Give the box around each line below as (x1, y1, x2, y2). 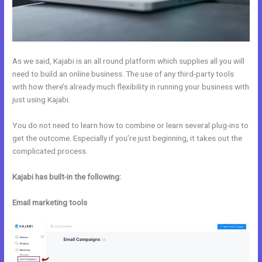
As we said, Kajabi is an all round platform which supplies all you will (12, 56, 245, 66)
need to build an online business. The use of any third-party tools (12, 69, 235, 79)
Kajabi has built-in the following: (12, 171, 122, 181)
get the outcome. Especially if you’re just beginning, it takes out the (12, 133, 243, 143)
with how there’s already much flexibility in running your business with (12, 82, 250, 92)
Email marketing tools (12, 197, 88, 207)
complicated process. (12, 146, 88, 156)
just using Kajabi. (12, 95, 71, 105)
